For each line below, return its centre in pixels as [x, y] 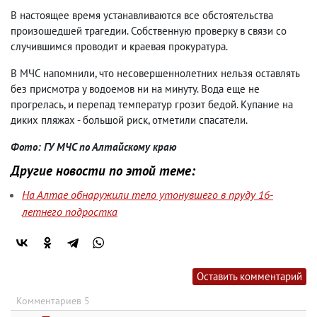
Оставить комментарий [249, 277]
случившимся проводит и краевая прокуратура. [119, 47]
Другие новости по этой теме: [103, 171]
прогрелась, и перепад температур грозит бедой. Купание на [152, 105]
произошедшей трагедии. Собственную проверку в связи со [149, 31]
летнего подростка [70, 212]
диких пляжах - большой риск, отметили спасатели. [129, 120]
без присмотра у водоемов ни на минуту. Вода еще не [135, 89]
